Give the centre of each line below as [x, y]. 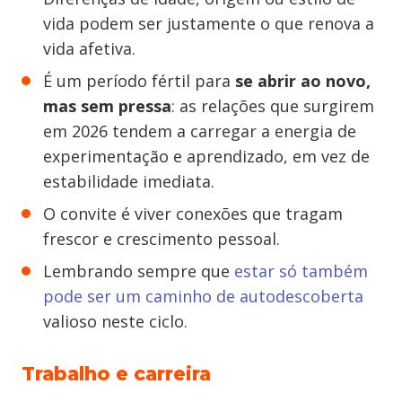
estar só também [301, 271]
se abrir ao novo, [303, 81]
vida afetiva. [89, 48]
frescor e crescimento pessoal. [162, 239]
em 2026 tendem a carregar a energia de [200, 131]
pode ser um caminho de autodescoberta [203, 296]
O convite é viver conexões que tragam [193, 214]
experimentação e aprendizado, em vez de [206, 156]
